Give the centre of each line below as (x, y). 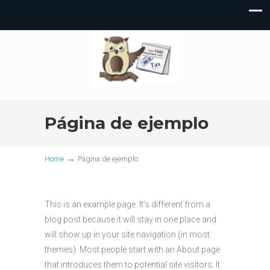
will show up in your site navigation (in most (127, 234)
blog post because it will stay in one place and (130, 219)
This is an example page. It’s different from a (127, 204)
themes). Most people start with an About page (132, 250)
